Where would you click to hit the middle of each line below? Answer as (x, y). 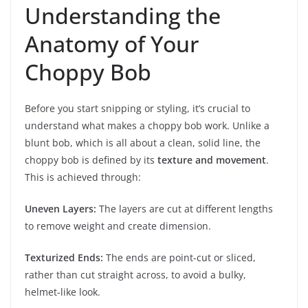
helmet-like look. (63, 292)
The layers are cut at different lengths (185, 209)
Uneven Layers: (60, 209)
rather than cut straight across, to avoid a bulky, (135, 275)
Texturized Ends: (64, 258)
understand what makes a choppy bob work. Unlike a (147, 126)
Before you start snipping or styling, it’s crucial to (137, 109)
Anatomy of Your (112, 44)
